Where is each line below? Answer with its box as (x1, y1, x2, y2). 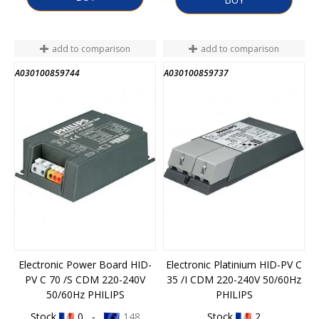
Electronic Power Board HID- (19, 257, 152, 271)
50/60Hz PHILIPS (46, 287, 125, 301)
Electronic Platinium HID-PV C (166, 257, 302, 271)
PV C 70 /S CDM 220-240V (25, 272, 145, 286)
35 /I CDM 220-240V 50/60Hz (167, 272, 301, 286)
